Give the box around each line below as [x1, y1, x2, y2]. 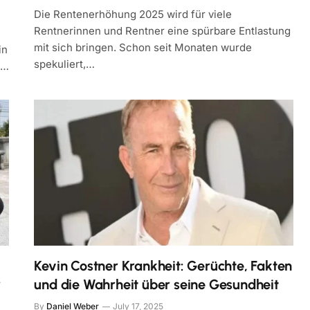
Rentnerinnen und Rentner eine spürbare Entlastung [34, 24, 291, 37]
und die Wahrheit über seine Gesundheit [34, 275, 279, 293]
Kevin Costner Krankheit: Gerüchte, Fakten [34, 257, 293, 274]
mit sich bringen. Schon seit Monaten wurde [34, 40, 253, 54]
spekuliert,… [34, 57, 95, 71]
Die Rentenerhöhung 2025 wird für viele [34, 7, 232, 21]
